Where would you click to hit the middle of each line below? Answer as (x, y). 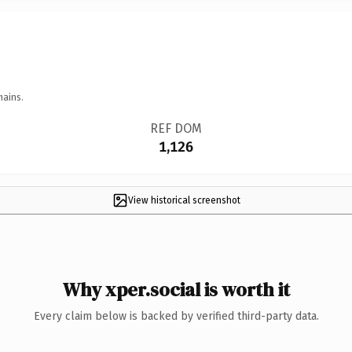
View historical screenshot (184, 200)
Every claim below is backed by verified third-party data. (176, 316)
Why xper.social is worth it (176, 289)
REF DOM (176, 128)
